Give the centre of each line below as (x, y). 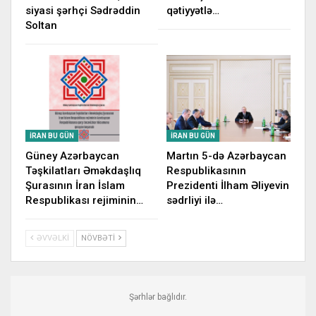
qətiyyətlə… (193, 10)
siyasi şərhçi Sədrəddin (83, 10)
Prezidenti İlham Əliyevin (228, 186)
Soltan (41, 25)
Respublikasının (206, 171)
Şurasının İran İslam (75, 186)
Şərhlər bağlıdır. (158, 297)
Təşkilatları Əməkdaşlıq (83, 171)
